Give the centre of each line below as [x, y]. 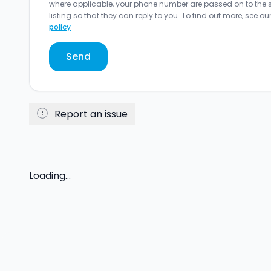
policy [60, 27]
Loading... [50, 176]
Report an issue [91, 114]
